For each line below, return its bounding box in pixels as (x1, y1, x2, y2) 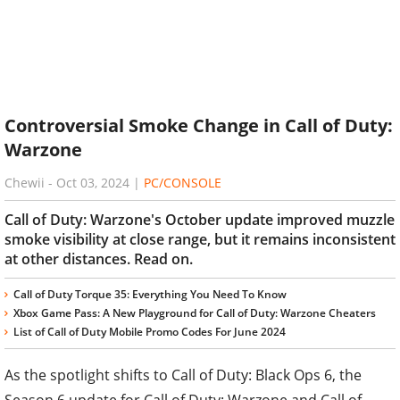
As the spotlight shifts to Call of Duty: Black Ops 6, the (4, 364, 362, 385)
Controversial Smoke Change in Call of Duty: (4, 113, 393, 138)
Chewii (4, 173, 45, 191)
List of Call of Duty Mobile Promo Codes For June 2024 (13, 323, 286, 339)
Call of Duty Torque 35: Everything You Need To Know (13, 286, 287, 302)
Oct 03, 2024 (56, 173, 129, 191)
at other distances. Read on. (4, 248, 193, 269)
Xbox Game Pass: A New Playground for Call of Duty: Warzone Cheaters (13, 304, 376, 321)
